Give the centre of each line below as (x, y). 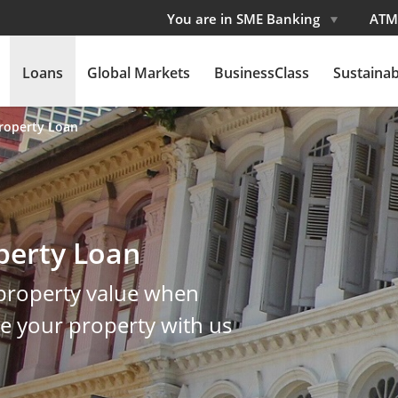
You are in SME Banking (245, 19)
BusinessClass (262, 73)
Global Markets (139, 73)
